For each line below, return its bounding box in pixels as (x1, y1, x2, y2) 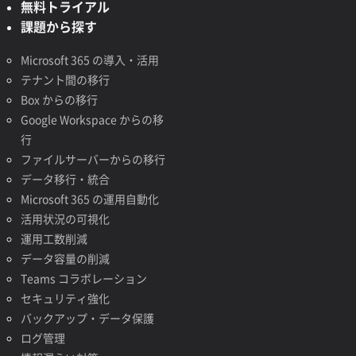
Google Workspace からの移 (20, 111, 164, 127)
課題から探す (20, 17, 97, 36)
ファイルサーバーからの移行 (20, 151, 165, 167)
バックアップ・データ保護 (20, 310, 154, 326)
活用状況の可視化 (20, 211, 110, 226)
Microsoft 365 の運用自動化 (20, 191, 159, 207)
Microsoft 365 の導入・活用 (20, 52, 159, 68)
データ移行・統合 (20, 171, 110, 187)
